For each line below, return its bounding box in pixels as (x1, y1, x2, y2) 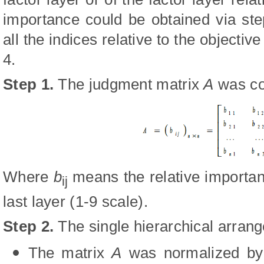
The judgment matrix (54, 75, 204, 94)
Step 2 (3, 217, 49, 235)
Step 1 (3, 75, 49, 94)
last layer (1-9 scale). (3, 192, 148, 210)
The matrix (28, 243, 112, 262)
